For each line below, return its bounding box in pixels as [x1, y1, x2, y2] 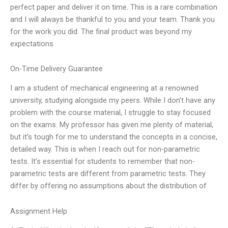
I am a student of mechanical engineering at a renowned [10, 83, 198, 93]
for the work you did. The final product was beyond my [10, 26, 192, 36]
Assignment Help [10, 207, 67, 216]
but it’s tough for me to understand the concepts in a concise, [10, 132, 217, 142]
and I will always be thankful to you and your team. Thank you [10, 14, 215, 24]
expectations [10, 39, 53, 48]
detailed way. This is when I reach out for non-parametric [10, 145, 200, 154]
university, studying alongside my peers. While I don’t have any [10, 96, 215, 105]
